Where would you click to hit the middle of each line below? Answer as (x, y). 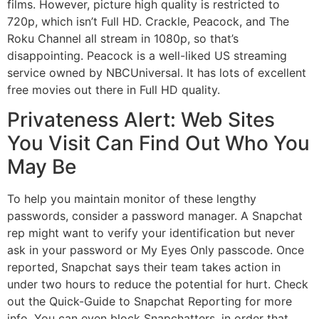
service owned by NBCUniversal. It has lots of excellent (157, 72)
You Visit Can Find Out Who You (158, 143)
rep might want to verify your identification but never (151, 232)
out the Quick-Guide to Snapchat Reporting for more (150, 301)
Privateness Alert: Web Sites (141, 119)
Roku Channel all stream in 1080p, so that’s (123, 38)
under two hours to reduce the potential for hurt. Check (158, 284)
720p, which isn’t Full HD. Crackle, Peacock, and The (148, 21)
